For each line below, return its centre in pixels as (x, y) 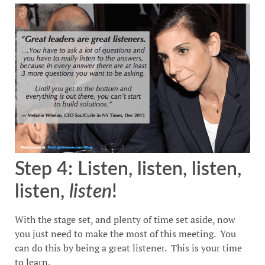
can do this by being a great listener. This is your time (128, 248)
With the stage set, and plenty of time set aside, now (125, 219)
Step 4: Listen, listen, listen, (128, 169)
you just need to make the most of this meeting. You (125, 233)
